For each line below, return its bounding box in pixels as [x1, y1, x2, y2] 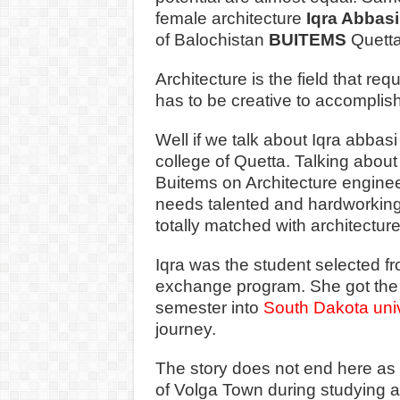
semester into [154, 297, 263, 317]
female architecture [154, 8, 306, 28]
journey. [154, 319, 221, 338]
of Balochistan [154, 29, 269, 49]
